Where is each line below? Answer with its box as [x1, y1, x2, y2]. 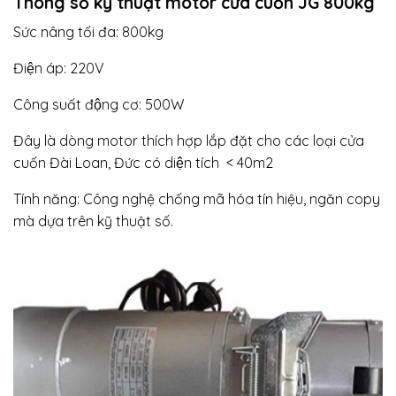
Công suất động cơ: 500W [13, 95, 184, 114]
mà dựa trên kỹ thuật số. [13, 212, 173, 231]
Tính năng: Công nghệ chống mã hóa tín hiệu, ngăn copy [13, 190, 380, 209]
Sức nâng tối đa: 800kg [13, 23, 164, 42]
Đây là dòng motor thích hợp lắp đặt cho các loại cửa [13, 132, 364, 150]
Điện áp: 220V [13, 59, 104, 78]
